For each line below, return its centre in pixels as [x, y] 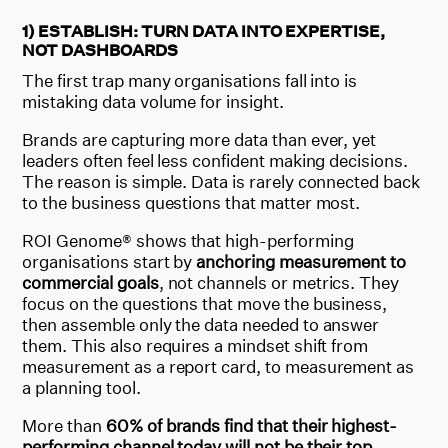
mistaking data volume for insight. [153, 101]
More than [64, 425]
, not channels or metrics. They [279, 282]
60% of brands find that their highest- [251, 425]
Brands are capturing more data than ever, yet [199, 139]
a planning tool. [81, 387]
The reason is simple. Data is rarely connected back [221, 181]
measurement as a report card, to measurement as [218, 366]
